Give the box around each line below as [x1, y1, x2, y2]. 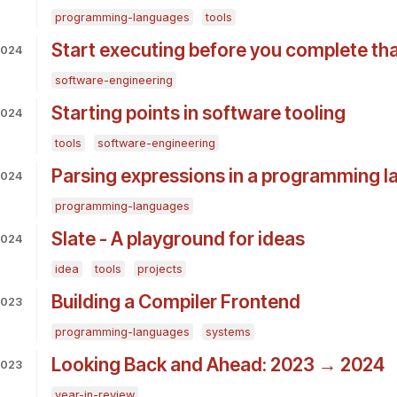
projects [136, 262, 183, 276]
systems [205, 325, 251, 339]
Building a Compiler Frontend [51, 291, 300, 314]
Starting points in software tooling [51, 102, 346, 125]
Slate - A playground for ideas [51, 228, 305, 251]
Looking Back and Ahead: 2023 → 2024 [51, 354, 385, 377]
